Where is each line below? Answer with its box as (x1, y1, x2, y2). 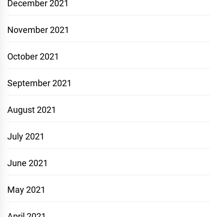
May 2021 (7, 185, 46, 195)
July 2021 (7, 131, 45, 142)
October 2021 (7, 51, 59, 62)
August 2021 (7, 105, 56, 115)
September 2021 (7, 78, 72, 89)
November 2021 (7, 25, 69, 35)
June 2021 (7, 158, 48, 169)
